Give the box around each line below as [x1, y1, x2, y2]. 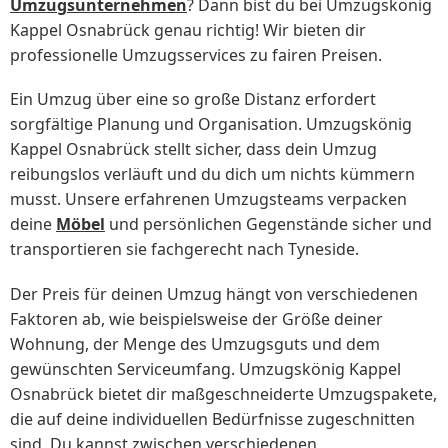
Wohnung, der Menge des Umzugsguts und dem [10, 332, 380, 355]
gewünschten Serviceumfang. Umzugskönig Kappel [10, 357, 401, 380]
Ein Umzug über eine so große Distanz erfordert [10, 88, 376, 111]
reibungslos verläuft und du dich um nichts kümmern [10, 163, 415, 186]
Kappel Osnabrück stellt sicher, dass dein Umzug [10, 138, 377, 161]
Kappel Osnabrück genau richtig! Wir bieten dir [10, 19, 366, 42]
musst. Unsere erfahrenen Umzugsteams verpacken [10, 188, 407, 211]
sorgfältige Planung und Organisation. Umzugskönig [10, 113, 412, 136]
